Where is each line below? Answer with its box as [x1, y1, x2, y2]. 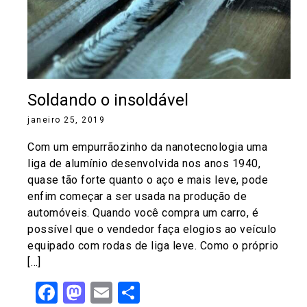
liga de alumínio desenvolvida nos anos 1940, [27, 157, 260, 171]
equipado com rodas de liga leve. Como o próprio [27, 239, 279, 253]
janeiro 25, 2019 [27, 115, 105, 125]
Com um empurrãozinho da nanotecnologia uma [27, 140, 267, 154]
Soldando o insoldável [27, 90, 188, 110]
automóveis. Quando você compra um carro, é [27, 206, 258, 220]
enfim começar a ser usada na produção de [27, 190, 247, 204]
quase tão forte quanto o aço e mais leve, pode [27, 173, 268, 187]
